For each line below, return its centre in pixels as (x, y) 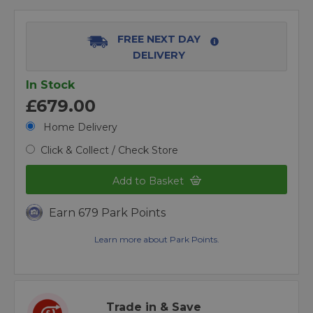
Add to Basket (149, 181)
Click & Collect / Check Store (109, 150)
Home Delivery (79, 127)
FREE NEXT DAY (159, 39)
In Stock (50, 85)
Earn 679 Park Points (107, 213)
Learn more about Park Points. (156, 240)
